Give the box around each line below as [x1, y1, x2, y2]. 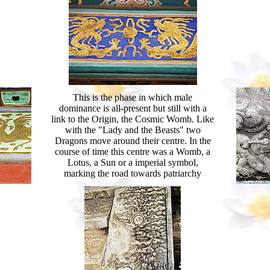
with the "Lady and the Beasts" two [64, 125, 201, 135]
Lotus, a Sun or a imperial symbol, [67, 157, 198, 168]
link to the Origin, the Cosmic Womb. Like [51, 114, 214, 124]
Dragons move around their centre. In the [54, 136, 211, 146]
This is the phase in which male [73, 92, 192, 102]
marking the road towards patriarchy [64, 168, 201, 178]
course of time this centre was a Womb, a [55, 146, 210, 157]
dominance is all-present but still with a [58, 103, 207, 113]
